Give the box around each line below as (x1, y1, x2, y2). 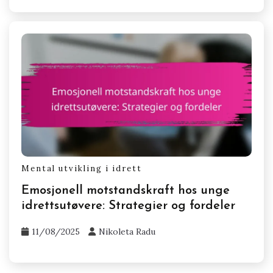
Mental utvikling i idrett (21, 163, 142, 174)
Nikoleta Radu (99, 226, 155, 238)
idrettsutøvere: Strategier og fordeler (21, 200, 235, 213)
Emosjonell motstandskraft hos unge (21, 185, 230, 197)
